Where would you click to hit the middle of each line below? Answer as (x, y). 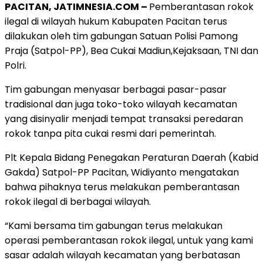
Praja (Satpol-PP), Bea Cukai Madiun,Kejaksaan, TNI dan (131, 50)
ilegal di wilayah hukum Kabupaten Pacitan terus (116, 21)
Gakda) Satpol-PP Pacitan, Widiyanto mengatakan (122, 172)
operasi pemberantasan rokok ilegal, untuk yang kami (129, 240)
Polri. (16, 65)
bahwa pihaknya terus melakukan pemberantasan (122, 187)
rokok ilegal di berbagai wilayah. (78, 201)
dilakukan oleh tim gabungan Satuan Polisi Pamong (121, 36)
